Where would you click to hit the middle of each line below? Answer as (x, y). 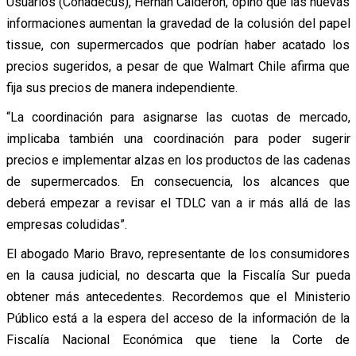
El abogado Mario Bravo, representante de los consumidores (178, 253)
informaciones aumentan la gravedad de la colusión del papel (178, 23)
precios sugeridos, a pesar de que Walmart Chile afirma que (178, 66)
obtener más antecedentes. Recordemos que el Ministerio (178, 296)
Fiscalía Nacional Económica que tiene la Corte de (178, 339)
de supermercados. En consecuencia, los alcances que (178, 181)
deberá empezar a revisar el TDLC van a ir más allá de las (178, 203)
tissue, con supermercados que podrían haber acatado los (178, 44)
